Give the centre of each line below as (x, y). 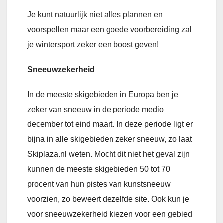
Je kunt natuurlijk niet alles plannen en (95, 15)
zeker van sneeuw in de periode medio (96, 110)
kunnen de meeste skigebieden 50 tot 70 (99, 169)
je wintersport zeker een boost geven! (93, 45)
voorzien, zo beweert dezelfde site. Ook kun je (108, 199)
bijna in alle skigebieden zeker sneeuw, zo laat (110, 139)
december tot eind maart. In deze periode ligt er (110, 124)
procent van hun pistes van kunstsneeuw (99, 184)
